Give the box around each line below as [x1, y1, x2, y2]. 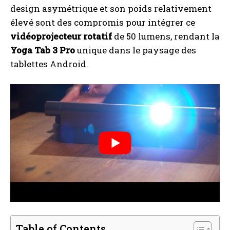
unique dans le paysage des [75, 44, 196, 56]
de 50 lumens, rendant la [112, 30, 220, 42]
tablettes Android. [10, 58, 88, 70]
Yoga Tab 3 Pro [10, 44, 75, 56]
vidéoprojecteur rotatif [10, 30, 112, 42]
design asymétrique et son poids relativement [10, 3, 212, 14]
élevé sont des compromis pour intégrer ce [10, 16, 195, 28]
